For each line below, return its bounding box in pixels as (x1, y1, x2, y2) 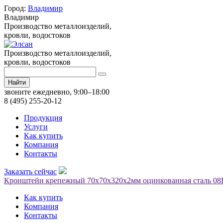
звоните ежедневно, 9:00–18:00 (4, 88, 110, 96)
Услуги (24, 122, 48, 131)
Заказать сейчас (4, 167, 57, 176)
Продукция (24, 113, 62, 122)
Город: (4, 4, 28, 12)
